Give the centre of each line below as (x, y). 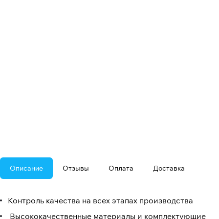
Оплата (121, 168)
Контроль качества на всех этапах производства (100, 201)
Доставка (169, 168)
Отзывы (76, 168)
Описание (26, 168)
